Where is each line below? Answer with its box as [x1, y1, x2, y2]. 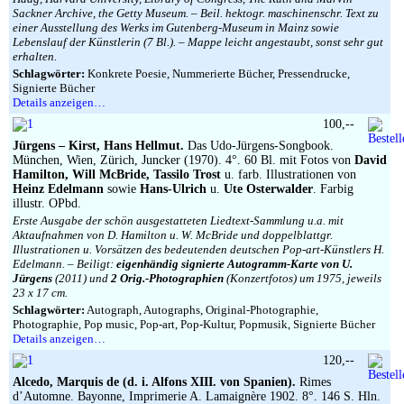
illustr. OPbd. [13, 197, 81, 210]
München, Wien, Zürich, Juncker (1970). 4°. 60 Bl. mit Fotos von [13, 153, 354, 167]
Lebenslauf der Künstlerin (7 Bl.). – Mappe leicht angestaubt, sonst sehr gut [13, 35, 383, 49]
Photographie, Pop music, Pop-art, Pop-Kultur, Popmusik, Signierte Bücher [13, 317, 375, 331]
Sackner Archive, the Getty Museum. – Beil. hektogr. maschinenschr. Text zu [13, 6, 379, 20]
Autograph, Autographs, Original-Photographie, [85, 303, 318, 317]
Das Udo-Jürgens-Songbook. [184, 139, 334, 152]
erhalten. [13, 50, 57, 63]
